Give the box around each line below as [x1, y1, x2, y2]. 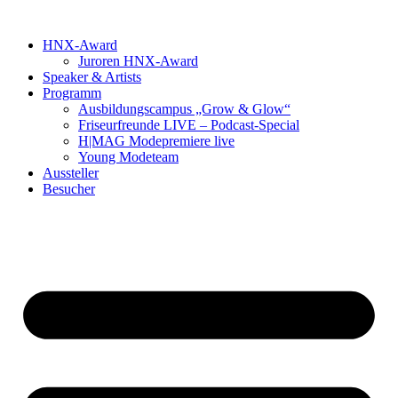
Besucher [43, 181, 95, 196]
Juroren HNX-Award [78, 53, 198, 68]
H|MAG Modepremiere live [78, 133, 235, 148]
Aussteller [43, 165, 99, 180]
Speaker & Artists [43, 69, 141, 84]
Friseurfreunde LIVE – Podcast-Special [78, 117, 299, 132]
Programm [43, 85, 101, 100]
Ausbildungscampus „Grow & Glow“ [78, 101, 291, 116]
